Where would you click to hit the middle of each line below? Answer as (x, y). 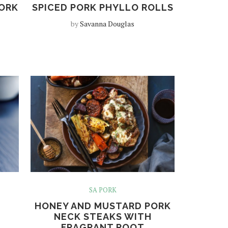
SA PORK (103, 190)
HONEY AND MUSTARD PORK (103, 206)
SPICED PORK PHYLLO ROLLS (103, 8)
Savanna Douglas (107, 24)
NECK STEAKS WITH (103, 216)
